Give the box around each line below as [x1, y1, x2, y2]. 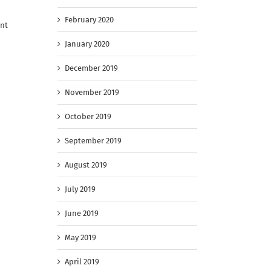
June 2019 [65, 209, 99, 218]
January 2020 [65, 39, 109, 49]
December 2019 [65, 64, 118, 73]
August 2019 [65, 160, 107, 170]
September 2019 [65, 136, 122, 146]
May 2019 [65, 233, 96, 243]
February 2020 [65, 15, 114, 25]
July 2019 [65, 184, 96, 194]
